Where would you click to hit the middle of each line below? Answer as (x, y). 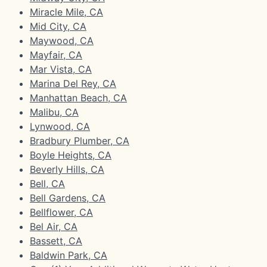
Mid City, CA (58, 26)
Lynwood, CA (60, 126)
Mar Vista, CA (61, 69)
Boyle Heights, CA (71, 155)
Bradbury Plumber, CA (80, 140)
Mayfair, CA (56, 55)
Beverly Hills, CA (67, 169)
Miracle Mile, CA (66, 12)
